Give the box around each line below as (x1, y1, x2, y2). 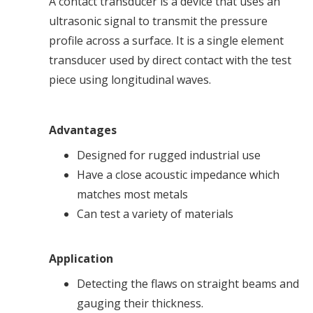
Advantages (49, 122, 117, 138)
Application (49, 251, 113, 267)
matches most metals (77, 187, 188, 203)
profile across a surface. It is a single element (49, 33, 284, 49)
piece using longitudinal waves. (49, 72, 211, 88)
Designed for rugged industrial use (77, 147, 261, 163)
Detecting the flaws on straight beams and (77, 276, 299, 292)
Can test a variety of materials (77, 206, 233, 222)
